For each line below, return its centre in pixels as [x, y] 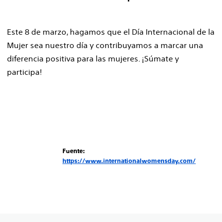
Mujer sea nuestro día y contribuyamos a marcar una [105, 45]
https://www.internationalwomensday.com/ [129, 161]
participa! [25, 72]
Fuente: [74, 151]
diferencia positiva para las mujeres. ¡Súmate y [93, 58]
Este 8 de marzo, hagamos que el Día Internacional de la [111, 32]
